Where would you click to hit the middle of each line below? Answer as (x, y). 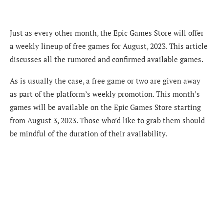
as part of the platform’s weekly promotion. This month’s (105, 94)
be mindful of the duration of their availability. (88, 134)
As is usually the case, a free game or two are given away (105, 81)
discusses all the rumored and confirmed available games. (107, 59)
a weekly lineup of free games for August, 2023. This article (109, 46)
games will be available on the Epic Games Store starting (105, 107)
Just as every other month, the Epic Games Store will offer (107, 33)
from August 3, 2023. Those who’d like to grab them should (107, 120)
